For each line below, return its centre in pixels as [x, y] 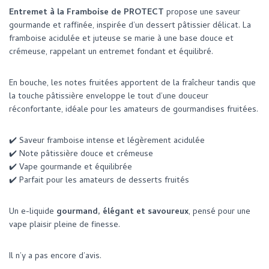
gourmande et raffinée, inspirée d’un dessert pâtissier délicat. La [130, 26]
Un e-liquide [33, 213]
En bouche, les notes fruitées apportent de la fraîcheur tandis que [132, 84]
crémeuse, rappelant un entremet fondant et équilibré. [111, 53]
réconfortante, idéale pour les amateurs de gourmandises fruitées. [134, 110]
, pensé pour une [219, 213]
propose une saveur [202, 13]
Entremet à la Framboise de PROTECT [86, 13]
